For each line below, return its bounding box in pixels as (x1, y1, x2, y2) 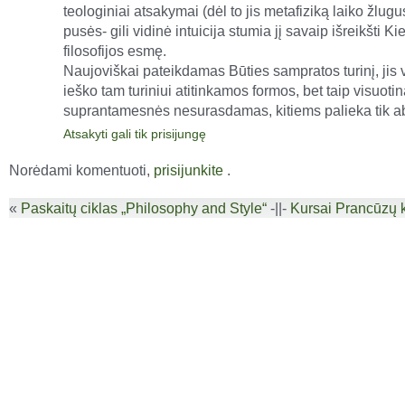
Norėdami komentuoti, (9, 162, 154, 178)
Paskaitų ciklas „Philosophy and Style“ (21, 200, 267, 216)
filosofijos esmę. (63, 42, 166, 59)
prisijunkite (154, 162, 223, 178)
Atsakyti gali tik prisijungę (63, 127, 206, 141)
